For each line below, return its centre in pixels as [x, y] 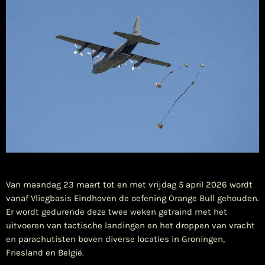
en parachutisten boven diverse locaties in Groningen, [115, 239]
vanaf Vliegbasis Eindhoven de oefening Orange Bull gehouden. [132, 198]
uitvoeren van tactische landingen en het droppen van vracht [130, 225]
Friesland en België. [45, 252]
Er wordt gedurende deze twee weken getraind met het [117, 211]
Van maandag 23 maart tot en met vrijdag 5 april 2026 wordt [129, 184]
